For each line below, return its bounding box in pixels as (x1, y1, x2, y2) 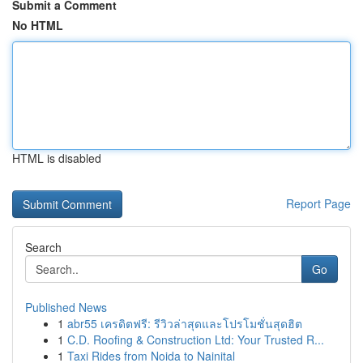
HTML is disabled (12, 150, 101, 166)
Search (25, 239, 62, 255)
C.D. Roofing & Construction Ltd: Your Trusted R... (67, 331, 324, 348)
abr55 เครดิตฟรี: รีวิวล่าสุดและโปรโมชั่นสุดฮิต (67, 315, 302, 331)
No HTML (12, 17, 63, 33)
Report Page (286, 195, 351, 211)
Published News (25, 299, 107, 315)
